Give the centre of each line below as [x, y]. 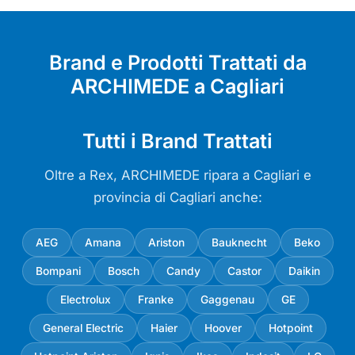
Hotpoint [290, 328]
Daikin [304, 271]
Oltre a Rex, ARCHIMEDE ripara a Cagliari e [177, 175]
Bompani [58, 271]
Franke [155, 299]
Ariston [166, 242]
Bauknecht [239, 242]
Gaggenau [227, 299]
